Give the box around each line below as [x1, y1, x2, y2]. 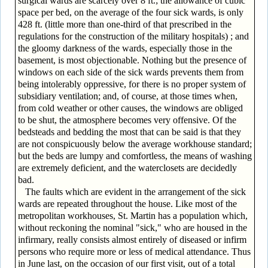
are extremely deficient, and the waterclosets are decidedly [17, 162, 237, 173]
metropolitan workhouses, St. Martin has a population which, [17, 210, 248, 221]
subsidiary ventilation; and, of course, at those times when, [17, 90, 237, 101]
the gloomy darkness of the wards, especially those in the [17, 42, 232, 53]
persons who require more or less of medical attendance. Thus [17, 246, 251, 257]
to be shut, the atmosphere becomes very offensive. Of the [17, 114, 236, 125]
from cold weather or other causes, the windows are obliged [17, 102, 243, 113]
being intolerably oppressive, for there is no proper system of [17, 78, 246, 89]
